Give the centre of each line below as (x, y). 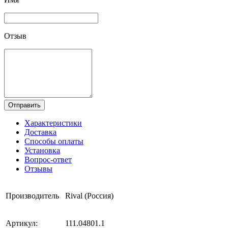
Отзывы (38, 168)
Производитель (32, 195)
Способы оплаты (54, 141)
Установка (42, 150)
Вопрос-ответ (48, 159)
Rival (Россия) (89, 195)
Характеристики (53, 123)
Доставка (40, 132)
